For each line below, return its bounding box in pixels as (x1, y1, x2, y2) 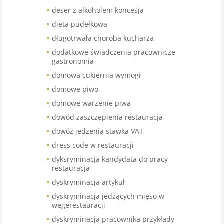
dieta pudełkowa (52, 19, 107, 29)
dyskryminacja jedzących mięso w (52, 191, 164, 201)
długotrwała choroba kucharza (52, 33, 154, 43)
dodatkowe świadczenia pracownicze (52, 47, 175, 57)
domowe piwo (52, 84, 98, 94)
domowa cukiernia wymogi (52, 70, 141, 80)
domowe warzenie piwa (52, 98, 131, 108)
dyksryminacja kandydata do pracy (52, 154, 168, 164)
